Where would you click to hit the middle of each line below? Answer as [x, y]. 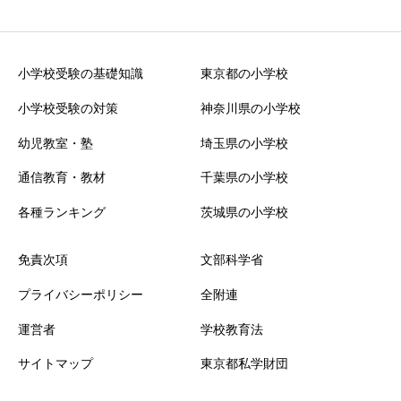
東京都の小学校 [244, 74]
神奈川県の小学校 [251, 108]
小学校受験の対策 [68, 108]
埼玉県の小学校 [244, 143]
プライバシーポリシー [81, 294]
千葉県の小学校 [244, 178]
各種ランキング [62, 212]
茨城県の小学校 [244, 212]
